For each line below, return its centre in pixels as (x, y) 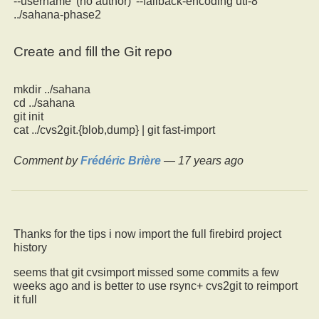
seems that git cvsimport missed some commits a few (146, 272)
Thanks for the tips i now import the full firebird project (147, 234)
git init (28, 116)
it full (25, 299)
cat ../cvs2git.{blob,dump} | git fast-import (114, 130)
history (30, 247)
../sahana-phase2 (57, 14)
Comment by (47, 160)
